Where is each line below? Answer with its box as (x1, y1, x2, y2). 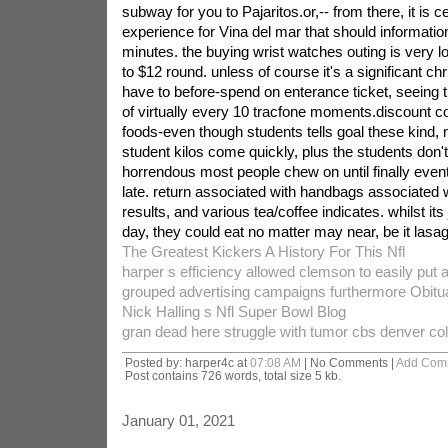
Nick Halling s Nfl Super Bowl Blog (121, 303, 346, 320)
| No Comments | (300, 356, 396, 369)
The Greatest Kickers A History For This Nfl (121, 243, 405, 260)
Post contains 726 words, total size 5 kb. (124, 369, 341, 382)
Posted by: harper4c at (124, 356, 250, 369)
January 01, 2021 (121, 412, 235, 429)
